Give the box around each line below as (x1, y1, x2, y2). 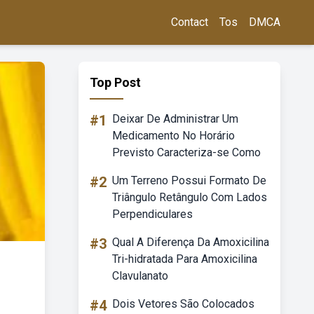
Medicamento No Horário (112, 129, 235, 142)
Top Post (90, 75, 141, 90)
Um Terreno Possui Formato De (112, 174, 266, 187)
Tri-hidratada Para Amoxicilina (112, 252, 257, 266)
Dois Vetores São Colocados (112, 297, 254, 310)
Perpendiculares (112, 207, 193, 221)
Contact (171, 15, 208, 29)
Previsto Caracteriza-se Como (112, 146, 261, 159)
